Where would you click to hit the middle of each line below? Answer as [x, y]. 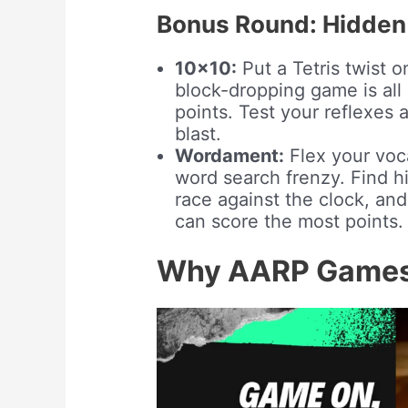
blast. [199, 133]
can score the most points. [290, 221]
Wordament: [230, 155]
